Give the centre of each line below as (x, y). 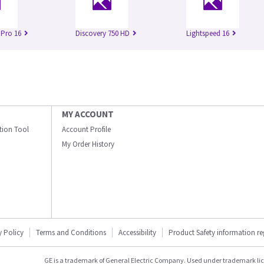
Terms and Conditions (71, 233)
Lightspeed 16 (208, 34)
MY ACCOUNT (88, 114)
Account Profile (86, 130)
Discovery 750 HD (103, 34)
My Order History (88, 144)
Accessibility (137, 233)
